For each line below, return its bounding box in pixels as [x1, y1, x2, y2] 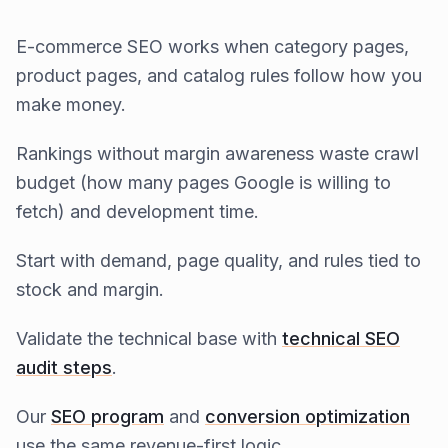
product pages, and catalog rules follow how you [16, 64, 422, 86]
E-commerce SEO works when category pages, [16, 35, 409, 57]
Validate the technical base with [16, 327, 282, 349]
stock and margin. [16, 278, 164, 300]
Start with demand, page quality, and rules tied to [16, 249, 421, 271]
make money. [16, 93, 126, 115]
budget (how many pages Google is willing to [16, 171, 391, 193]
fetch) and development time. [16, 200, 259, 222]
